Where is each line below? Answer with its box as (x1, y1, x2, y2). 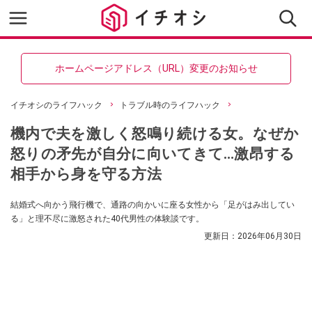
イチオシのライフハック (10, 100, 102, 110)
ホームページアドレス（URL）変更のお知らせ (54, 63, 258, 74)
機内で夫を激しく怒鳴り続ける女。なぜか (10, 125, 299, 142)
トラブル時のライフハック (120, 100, 220, 110)
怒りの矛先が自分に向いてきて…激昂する (10, 145, 295, 162)
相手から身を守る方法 (10, 165, 162, 182)
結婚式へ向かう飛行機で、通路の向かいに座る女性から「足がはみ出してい (10, 200, 295, 210)
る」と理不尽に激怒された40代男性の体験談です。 (10, 214, 204, 224)
